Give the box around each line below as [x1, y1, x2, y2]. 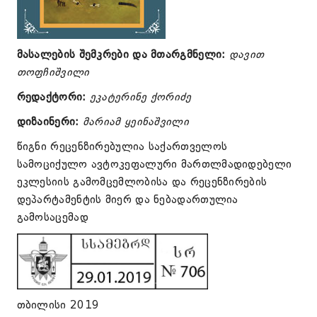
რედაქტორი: [16, 91, 86, 103]
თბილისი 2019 [16, 298, 100, 311]
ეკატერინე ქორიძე [89, 91, 192, 103]
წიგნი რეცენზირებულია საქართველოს [16, 140, 228, 153]
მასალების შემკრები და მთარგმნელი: [16, 48, 226, 61]
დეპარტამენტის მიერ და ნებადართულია [16, 193, 238, 206]
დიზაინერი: [16, 115, 79, 128]
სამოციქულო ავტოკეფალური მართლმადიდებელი [16, 158, 292, 171]
